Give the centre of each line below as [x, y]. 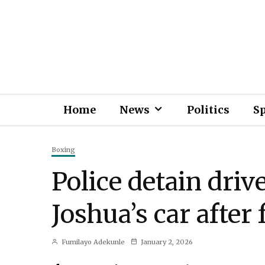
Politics [208, 110]
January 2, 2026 [167, 242]
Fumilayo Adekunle [92, 242]
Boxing [63, 150]
